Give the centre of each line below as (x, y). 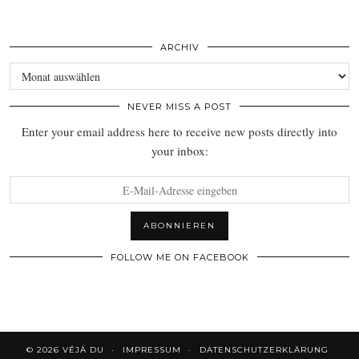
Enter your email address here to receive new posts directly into (179, 132)
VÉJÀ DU (83, 350)
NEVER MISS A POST (179, 107)
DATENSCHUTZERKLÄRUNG (264, 350)
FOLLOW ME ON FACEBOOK (179, 258)
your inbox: (179, 151)
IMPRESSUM (152, 350)
